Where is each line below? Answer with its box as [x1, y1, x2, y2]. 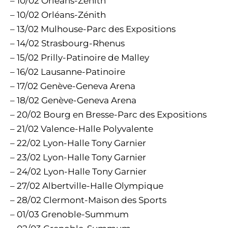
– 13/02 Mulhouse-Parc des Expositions [10, 24, 176, 34]
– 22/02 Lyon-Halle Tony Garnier [10, 138, 146, 148]
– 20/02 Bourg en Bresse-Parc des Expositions [10, 109, 207, 120]
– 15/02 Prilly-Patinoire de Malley [10, 52, 149, 63]
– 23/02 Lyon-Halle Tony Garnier [10, 152, 146, 162]
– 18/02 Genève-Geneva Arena [10, 95, 136, 105]
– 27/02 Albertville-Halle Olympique [10, 181, 163, 191]
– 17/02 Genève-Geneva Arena [10, 81, 135, 91]
